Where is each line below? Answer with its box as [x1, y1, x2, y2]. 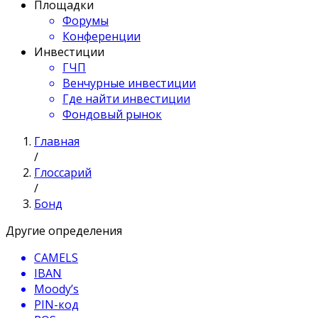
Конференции [62, 28, 141, 44]
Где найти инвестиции [62, 91, 190, 106]
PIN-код [34, 297, 79, 312]
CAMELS [34, 250, 78, 265]
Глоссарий [34, 165, 92, 180]
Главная [34, 133, 79, 149]
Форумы [62, 13, 109, 28]
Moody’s [34, 281, 79, 297]
